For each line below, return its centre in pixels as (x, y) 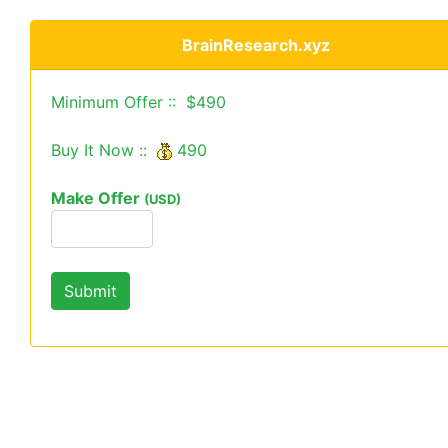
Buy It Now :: (104, 150)
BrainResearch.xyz (255, 45)
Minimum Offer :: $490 (138, 102)
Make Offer (97, 198)
